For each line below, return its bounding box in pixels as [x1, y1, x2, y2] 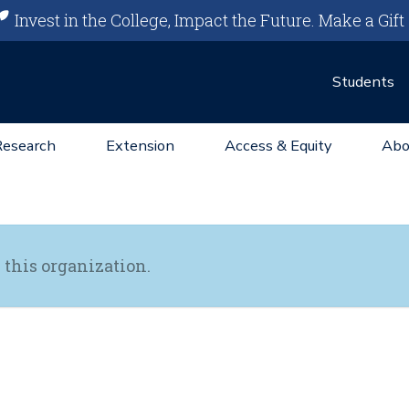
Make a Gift [319, 9, 405, 31]
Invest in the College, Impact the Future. [11, 9, 320, 31]
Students [332, 71, 394, 92]
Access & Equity [225, 135, 331, 156]
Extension [106, 135, 174, 156]
